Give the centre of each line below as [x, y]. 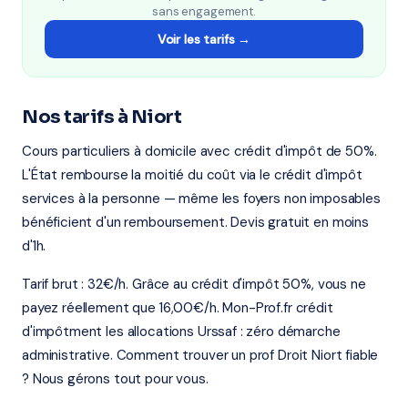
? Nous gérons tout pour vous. [115, 379]
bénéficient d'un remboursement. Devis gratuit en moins [195, 222]
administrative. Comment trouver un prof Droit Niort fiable [200, 355]
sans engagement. [204, 11]
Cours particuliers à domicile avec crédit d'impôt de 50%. [199, 151]
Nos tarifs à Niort [102, 117]
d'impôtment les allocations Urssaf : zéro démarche [181, 331]
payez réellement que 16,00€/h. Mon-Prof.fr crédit [178, 308]
